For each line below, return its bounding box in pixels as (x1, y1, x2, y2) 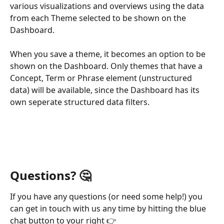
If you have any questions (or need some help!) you (10, 191, 204, 202)
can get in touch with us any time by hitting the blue (10, 203, 208, 214)
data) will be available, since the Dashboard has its (10, 84, 201, 96)
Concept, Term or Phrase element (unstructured (10, 72, 194, 84)
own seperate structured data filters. (10, 96, 149, 108)
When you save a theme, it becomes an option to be (10, 48, 207, 60)
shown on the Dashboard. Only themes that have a (10, 60, 204, 72)
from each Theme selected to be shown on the (10, 12, 188, 23)
